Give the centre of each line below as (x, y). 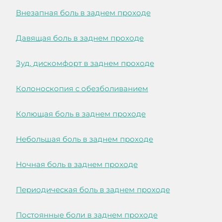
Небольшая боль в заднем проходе (84, 139)
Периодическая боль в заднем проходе (93, 190)
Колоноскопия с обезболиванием (82, 89)
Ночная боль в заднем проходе (77, 165)
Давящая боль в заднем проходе (80, 38)
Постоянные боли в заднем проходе (87, 215)
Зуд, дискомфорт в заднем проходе (85, 63)
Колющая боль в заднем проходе (81, 114)
